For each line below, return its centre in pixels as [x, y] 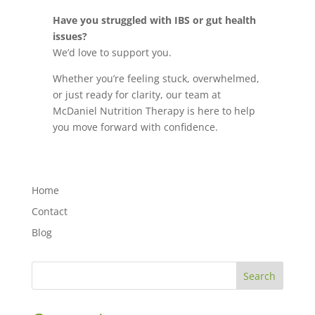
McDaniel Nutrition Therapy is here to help [154, 111]
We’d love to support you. [112, 53]
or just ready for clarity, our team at [136, 95]
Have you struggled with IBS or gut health [154, 20]
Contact [49, 212]
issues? [70, 37]
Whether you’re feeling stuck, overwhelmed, [156, 79]
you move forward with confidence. [135, 127]
